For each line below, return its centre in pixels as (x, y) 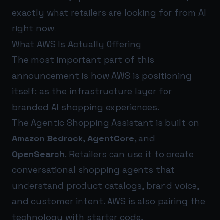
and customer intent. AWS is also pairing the (109, 201)
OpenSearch (38, 154)
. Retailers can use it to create (129, 154)
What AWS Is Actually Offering (77, 44)
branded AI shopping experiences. (85, 107)
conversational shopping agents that (93, 170)
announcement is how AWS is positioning (102, 76)
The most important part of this (83, 60)
